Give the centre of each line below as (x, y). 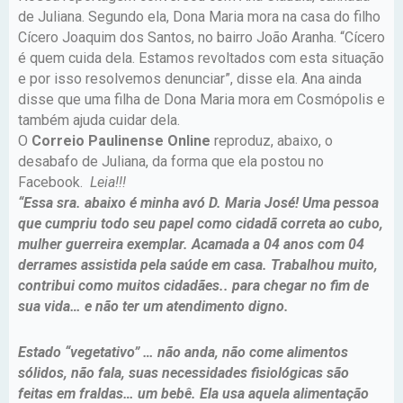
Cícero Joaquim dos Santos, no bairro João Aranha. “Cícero (201, 37)
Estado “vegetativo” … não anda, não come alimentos (183, 352)
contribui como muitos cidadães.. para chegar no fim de (193, 285)
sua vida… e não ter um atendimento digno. (153, 306)
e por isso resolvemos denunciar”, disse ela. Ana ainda (190, 78)
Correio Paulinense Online (121, 140)
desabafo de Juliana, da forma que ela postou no (171, 161)
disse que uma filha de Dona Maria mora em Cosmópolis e (201, 99)
